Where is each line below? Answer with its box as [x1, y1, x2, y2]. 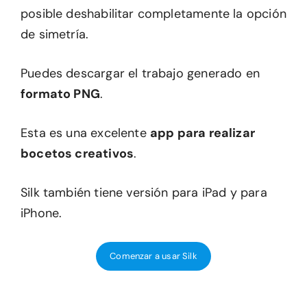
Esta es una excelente [21, 125, 150, 142]
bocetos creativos [21, 145, 134, 162]
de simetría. [21, 26, 89, 43]
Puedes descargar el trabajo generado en [21, 65, 260, 82]
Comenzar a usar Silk [110, 250, 197, 262]
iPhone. [21, 205, 62, 222]
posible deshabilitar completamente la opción [21, 5, 286, 23]
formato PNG [21, 86, 100, 103]
